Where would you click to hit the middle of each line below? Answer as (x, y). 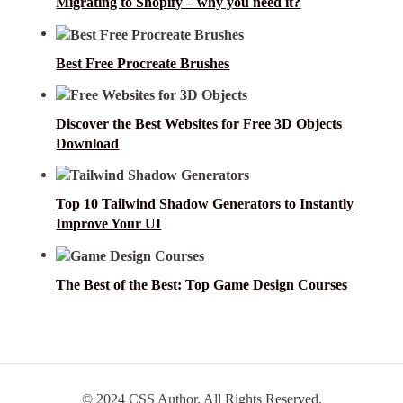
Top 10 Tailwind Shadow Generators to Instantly (205, 205)
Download (88, 143)
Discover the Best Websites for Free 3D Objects (199, 124)
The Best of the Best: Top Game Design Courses (202, 285)
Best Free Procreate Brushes (143, 63)
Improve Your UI (109, 224)
